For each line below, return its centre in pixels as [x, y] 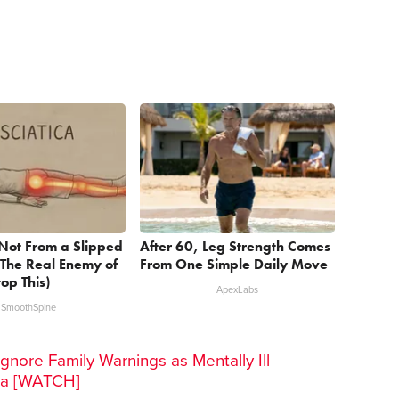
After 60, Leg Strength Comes [236, 247]
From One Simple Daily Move [234, 265]
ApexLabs [238, 290]
